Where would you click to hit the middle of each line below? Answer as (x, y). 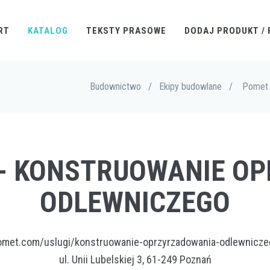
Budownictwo (115, 86)
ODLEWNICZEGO (135, 202)
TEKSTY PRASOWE (126, 31)
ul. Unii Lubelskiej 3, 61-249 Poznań (135, 259)
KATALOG (48, 31)
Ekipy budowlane (190, 86)
